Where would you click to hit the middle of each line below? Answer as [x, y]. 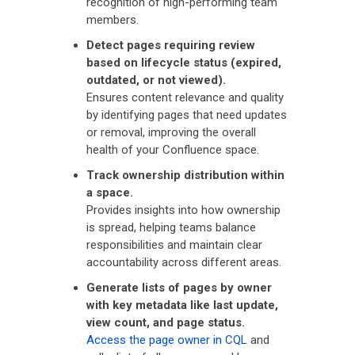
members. [113, 19]
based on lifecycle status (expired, [184, 62]
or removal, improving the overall [171, 132]
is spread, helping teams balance [171, 227]
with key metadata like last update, [182, 305]
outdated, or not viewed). [156, 80]
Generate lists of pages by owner [179, 287]
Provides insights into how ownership [183, 210]
